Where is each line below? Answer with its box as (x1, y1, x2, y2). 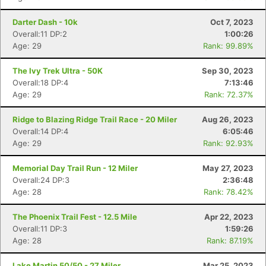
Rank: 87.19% (207, 236, 254, 245)
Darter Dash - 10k (12, 17, 78, 27)
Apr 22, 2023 (204, 212, 254, 221)
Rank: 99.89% (203, 41, 254, 50)
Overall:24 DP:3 (12, 175, 69, 185)
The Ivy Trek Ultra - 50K (12, 66, 103, 75)
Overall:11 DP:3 (12, 224, 67, 233)
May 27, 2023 (202, 163, 254, 173)
